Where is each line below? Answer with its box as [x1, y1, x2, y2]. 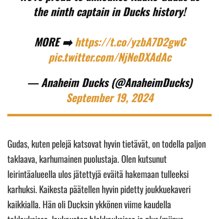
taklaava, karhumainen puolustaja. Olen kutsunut [7, 151, 167, 165]
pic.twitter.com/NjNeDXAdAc [48, 48, 171, 65]
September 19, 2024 [66, 89, 153, 105]
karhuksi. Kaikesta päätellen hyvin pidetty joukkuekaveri [7, 181, 191, 196]
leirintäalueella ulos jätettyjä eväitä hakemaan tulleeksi [7, 166, 189, 180]
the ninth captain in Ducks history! [33, 3, 186, 19]
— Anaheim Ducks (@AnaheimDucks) [27, 74, 192, 90]
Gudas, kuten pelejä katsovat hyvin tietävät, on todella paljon [7, 136, 206, 150]
